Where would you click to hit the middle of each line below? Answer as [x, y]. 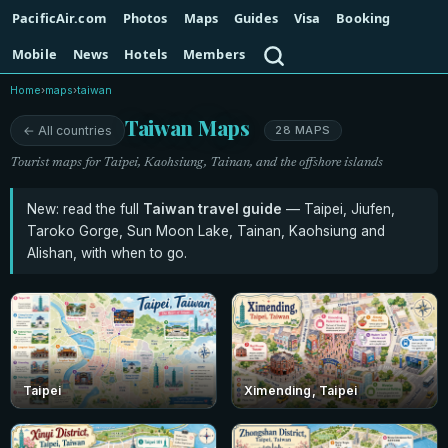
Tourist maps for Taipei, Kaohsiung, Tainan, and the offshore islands [196, 162]
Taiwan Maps [190, 127]
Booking [363, 18]
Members [214, 54]
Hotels [146, 54]
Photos [145, 18]
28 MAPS [303, 130]
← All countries [67, 130]
